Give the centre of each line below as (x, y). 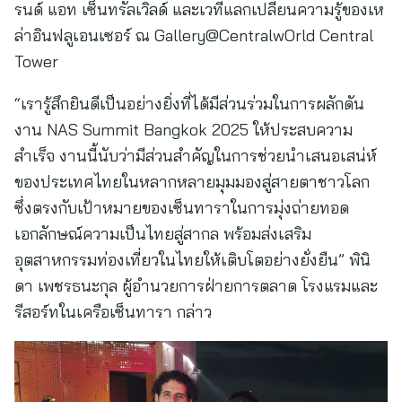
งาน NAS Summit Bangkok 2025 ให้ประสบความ (184, 130)
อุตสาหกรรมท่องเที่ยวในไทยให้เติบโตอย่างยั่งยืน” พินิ (192, 260)
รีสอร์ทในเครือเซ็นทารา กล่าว (113, 312)
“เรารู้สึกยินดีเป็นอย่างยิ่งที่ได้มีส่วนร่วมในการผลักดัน (189, 104)
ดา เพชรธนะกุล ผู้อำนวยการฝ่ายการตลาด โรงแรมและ (196, 286)
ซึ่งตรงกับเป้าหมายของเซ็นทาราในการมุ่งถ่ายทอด (182, 208)
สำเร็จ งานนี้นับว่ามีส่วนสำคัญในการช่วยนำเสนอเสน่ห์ (196, 156)
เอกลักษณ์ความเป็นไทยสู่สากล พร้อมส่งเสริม (163, 234)
